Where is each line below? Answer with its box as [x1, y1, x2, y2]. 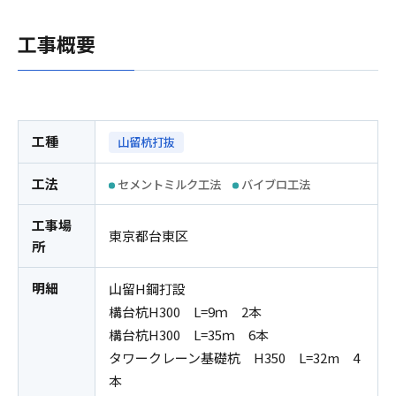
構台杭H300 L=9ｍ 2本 [109, 302, 262, 322]
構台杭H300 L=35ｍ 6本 [109, 325, 269, 345]
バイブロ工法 [241, 176, 311, 194]
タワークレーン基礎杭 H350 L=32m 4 [109, 348, 360, 368]
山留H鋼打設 [109, 279, 186, 299]
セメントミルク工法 [118, 176, 221, 194]
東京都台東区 [109, 226, 188, 246]
